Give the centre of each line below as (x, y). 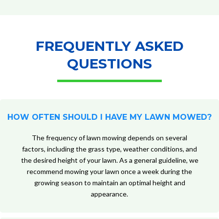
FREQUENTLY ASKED (109, 46)
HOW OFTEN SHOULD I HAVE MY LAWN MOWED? (109, 117)
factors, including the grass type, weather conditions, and (109, 149)
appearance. (109, 194)
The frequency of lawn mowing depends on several (109, 138)
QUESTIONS (109, 64)
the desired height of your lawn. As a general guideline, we (109, 160)
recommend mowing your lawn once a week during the (109, 172)
